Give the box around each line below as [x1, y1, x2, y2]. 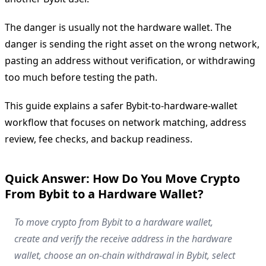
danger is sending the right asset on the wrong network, [5, 37, 259, 50]
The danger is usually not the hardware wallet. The [5, 20, 232, 34]
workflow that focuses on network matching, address [5, 115, 246, 129]
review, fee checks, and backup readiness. [5, 132, 192, 145]
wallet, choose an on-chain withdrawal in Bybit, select [14, 248, 235, 262]
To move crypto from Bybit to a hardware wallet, [14, 215, 213, 229]
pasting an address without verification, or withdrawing [5, 53, 255, 67]
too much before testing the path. [5, 70, 157, 84]
